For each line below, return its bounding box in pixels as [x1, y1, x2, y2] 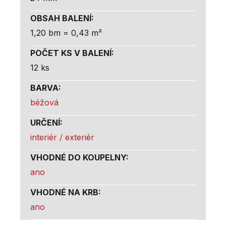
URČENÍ [30, 117, 60, 128]
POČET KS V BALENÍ [30, 47, 111, 58]
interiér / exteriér [30, 132, 94, 142]
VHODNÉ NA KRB [30, 187, 98, 197]
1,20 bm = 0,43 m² [30, 27, 102, 38]
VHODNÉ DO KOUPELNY [30, 152, 126, 162]
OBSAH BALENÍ [30, 13, 91, 23]
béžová [30, 97, 59, 107]
